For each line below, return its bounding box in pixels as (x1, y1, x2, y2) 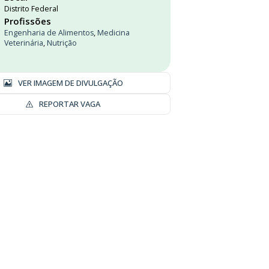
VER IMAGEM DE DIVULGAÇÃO (17, 77, 123, 88)
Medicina (97, 28, 130, 38)
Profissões (4, 15, 51, 27)
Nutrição (47, 38, 77, 48)
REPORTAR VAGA (38, 98, 100, 109)
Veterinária (4, 38, 43, 48)
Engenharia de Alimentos (4, 28, 94, 38)
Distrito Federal (4, 4, 58, 14)
